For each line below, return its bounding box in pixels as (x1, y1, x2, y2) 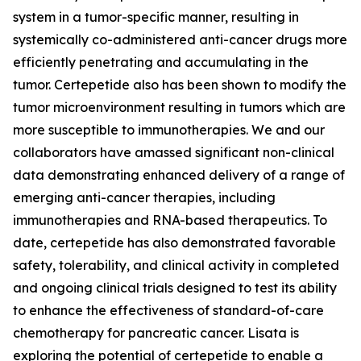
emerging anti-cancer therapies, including (13, 189, 276, 205)
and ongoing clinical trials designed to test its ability (13, 280, 337, 296)
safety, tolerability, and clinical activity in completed (13, 257, 339, 273)
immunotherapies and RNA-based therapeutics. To (13, 212, 327, 228)
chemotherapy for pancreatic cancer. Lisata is (13, 325, 299, 341)
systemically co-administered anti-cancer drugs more (13, 31, 347, 48)
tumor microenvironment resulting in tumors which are (13, 99, 346, 115)
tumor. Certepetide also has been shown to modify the (13, 77, 346, 93)
